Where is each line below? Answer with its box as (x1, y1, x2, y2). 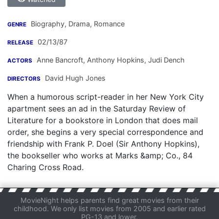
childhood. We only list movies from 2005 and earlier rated (13, 204, 206, 213)
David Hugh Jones (45, 74, 106, 83)
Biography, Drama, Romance (29, 20, 125, 28)
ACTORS (7, 57, 32, 65)
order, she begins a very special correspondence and (7, 127, 203, 137)
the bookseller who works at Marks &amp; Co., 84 (7, 151, 193, 161)
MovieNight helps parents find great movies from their (20, 196, 199, 205)
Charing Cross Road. (7, 162, 84, 173)
